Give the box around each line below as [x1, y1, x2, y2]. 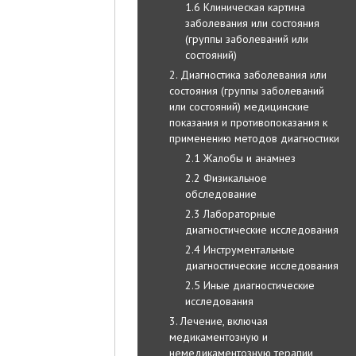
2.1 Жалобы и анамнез [185, 150, 296, 165]
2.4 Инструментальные [185, 242, 295, 257]
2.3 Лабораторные [185, 206, 276, 221]
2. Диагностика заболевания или [169, 67, 327, 82]
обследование [185, 186, 257, 201]
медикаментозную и [169, 329, 268, 344]
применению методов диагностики [169, 130, 339, 145]
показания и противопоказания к [169, 114, 327, 130]
